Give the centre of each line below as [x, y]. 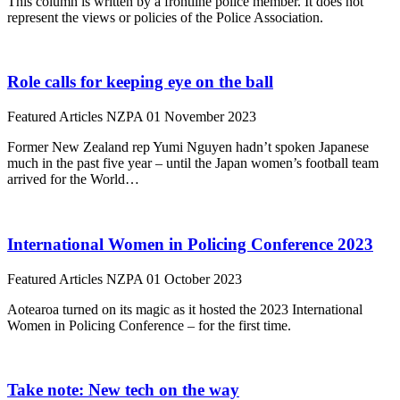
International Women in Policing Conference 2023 [190, 244]
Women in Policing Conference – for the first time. [149, 325]
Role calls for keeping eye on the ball [140, 82]
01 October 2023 [194, 279]
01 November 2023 [201, 117]
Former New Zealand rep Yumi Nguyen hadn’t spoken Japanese [188, 147]
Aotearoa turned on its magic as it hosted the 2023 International [185, 309]
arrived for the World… [73, 179]
